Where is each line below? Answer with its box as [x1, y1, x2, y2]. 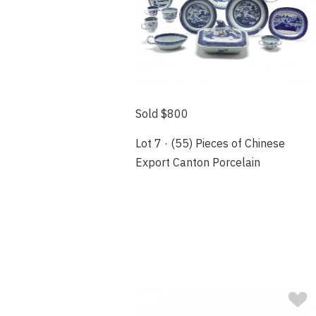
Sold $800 [135, 106, 188, 121]
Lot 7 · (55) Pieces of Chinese [135, 135, 285, 150]
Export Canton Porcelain [135, 154, 260, 169]
